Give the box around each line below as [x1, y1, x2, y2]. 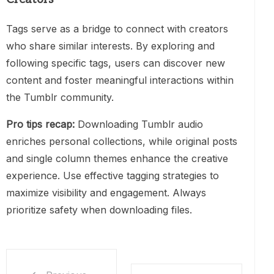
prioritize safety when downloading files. [6, 203, 192, 216]
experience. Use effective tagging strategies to [6, 169, 219, 182]
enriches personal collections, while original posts [6, 135, 237, 147]
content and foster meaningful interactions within [6, 73, 234, 86]
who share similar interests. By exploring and [6, 39, 215, 52]
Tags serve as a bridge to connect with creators [6, 22, 228, 35]
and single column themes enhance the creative [6, 152, 228, 165]
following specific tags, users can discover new [6, 56, 225, 69]
